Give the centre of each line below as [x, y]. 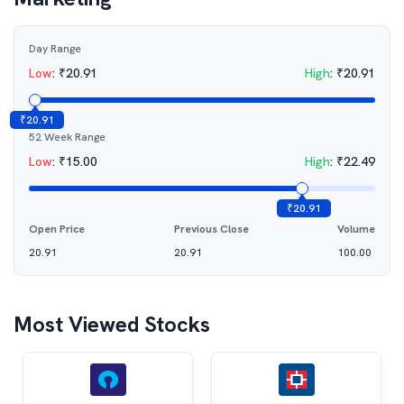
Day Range [55, 49]
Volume [356, 229]
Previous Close [211, 229]
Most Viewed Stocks [112, 324]
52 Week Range [67, 137]
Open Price [57, 229]
